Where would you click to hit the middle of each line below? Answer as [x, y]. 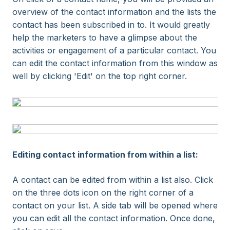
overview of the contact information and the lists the [114, 12]
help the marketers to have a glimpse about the [105, 37]
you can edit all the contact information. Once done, [114, 218]
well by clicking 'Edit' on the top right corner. [100, 76]
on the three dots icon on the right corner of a [103, 193]
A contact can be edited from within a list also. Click [113, 180]
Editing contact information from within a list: [105, 155]
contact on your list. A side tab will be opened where [115, 205]
